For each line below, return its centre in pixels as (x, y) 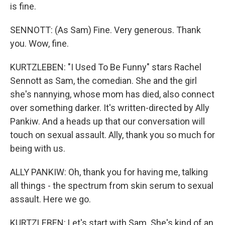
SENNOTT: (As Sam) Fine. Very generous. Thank (105, 30)
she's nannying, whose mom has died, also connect (112, 94)
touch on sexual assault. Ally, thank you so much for (113, 135)
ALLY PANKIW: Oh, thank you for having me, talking (109, 172)
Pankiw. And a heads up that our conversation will (107, 121)
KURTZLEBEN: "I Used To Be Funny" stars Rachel (106, 67)
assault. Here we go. (50, 199)
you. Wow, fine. (39, 43)
